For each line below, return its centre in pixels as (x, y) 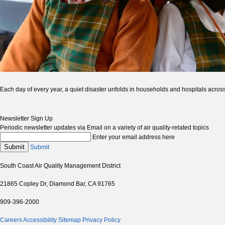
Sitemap (70, 220)
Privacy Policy (101, 220)
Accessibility (40, 220)
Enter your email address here (134, 137)
